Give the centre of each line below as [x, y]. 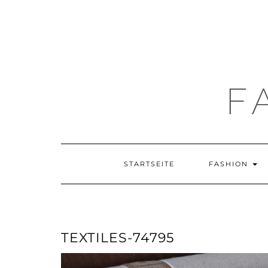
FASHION [230, 164]
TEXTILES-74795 [118, 238]
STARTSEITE [149, 164]
